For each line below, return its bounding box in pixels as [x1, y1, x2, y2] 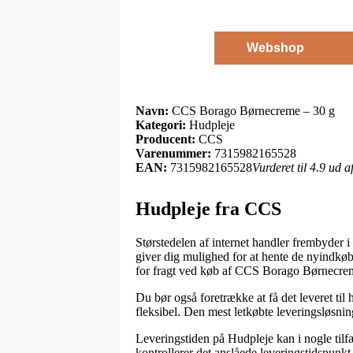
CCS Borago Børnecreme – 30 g [169, 103, 335, 117]
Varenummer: [136, 146, 211, 160]
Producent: [136, 132, 195, 146]
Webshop [246, 40, 304, 54]
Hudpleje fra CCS [136, 198, 281, 219]
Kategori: [136, 117, 186, 132]
